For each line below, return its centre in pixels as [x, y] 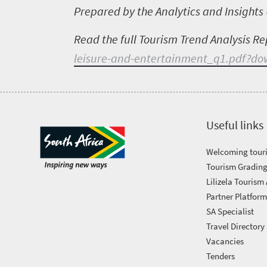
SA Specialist [230, 211]
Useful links [235, 125]
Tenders [221, 256]
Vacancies [225, 241]
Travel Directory [236, 226]
